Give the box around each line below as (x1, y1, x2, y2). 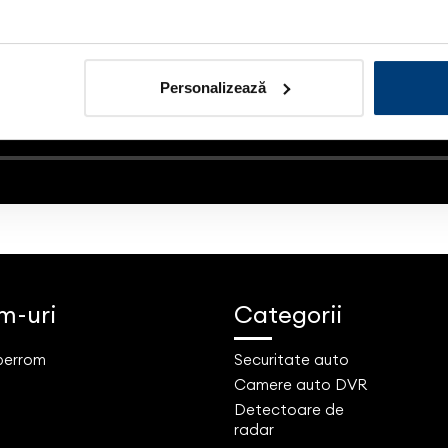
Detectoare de (234, 399, 344, 419)
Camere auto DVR (234, 374, 367, 394)
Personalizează (159, 78, 266, 96)
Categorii (234, 298, 342, 329)
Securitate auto (234, 349, 349, 369)
